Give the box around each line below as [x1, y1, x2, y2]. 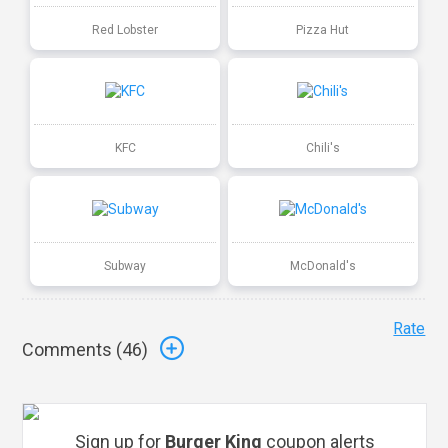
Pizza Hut [296, 22, 350, 37]
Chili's [305, 140, 340, 155]
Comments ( [22, 339, 123, 361]
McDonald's [289, 258, 356, 273]
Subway [104, 258, 147, 273]
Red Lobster [92, 22, 159, 37]
